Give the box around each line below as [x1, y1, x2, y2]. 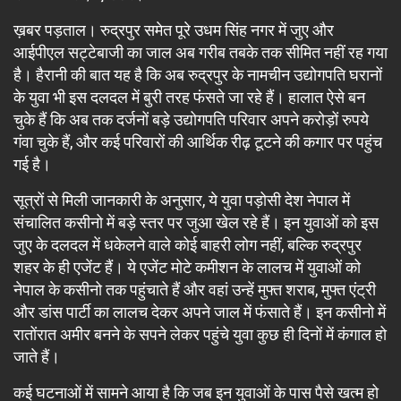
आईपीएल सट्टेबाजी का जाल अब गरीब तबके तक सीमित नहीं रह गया [13, 42, 388, 62]
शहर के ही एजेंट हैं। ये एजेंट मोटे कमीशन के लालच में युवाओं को [13, 257, 361, 277]
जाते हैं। [13, 346, 60, 366]
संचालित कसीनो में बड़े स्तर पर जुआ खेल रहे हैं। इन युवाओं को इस [13, 212, 379, 232]
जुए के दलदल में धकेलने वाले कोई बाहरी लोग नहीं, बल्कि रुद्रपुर [13, 235, 362, 254]
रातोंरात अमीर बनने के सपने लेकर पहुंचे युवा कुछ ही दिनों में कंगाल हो [13, 324, 387, 344]
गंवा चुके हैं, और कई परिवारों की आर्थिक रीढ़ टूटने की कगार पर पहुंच [13, 132, 382, 151]
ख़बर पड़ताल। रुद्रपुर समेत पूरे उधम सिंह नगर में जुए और [13, 20, 334, 39]
